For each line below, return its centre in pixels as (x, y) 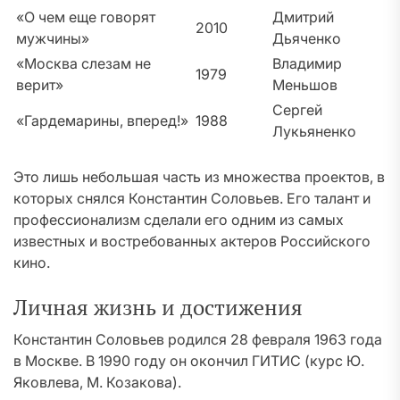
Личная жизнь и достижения (158, 307)
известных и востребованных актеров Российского (192, 241)
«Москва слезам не (83, 63)
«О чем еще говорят (86, 17)
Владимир (307, 63)
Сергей (297, 110)
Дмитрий (303, 17)
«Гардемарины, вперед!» (102, 121)
